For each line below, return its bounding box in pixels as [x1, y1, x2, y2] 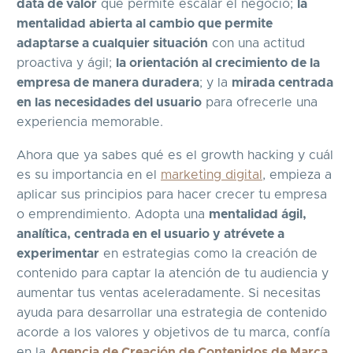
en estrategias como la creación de [99, 247, 318, 261]
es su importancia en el [17, 169, 161, 182]
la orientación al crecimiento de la [116, 56, 320, 69]
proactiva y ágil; [17, 56, 116, 69]
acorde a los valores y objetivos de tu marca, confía [17, 326, 330, 340]
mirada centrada [232, 76, 333, 89]
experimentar [17, 247, 99, 261]
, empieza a [262, 169, 332, 182]
